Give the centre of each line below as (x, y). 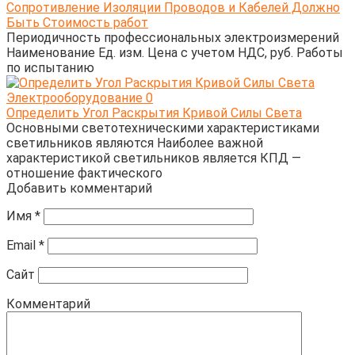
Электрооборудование (74, 97)
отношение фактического (84, 173)
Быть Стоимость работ (77, 22)
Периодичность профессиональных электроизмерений (173, 37)
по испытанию (50, 67)
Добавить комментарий (79, 188)
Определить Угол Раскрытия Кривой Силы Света (154, 113)
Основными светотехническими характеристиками (163, 128)
